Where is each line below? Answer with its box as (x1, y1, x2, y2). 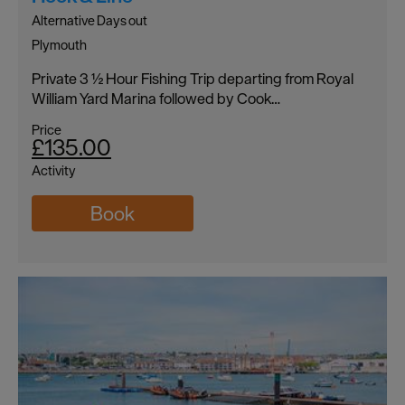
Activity (32, 161, 76, 179)
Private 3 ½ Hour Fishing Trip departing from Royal (32, 68, 353, 89)
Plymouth (32, 35, 87, 53)
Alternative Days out (32, 11, 147, 29)
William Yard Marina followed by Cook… (32, 88, 280, 108)
